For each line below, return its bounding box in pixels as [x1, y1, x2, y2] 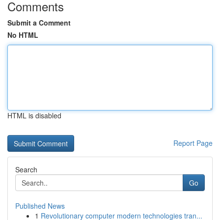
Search [15, 165, 37, 174]
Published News [15, 201, 65, 211]
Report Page [173, 138, 213, 148]
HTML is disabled [7, 110, 61, 120]
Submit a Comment [7, 18, 71, 27]
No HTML [7, 30, 38, 40]
